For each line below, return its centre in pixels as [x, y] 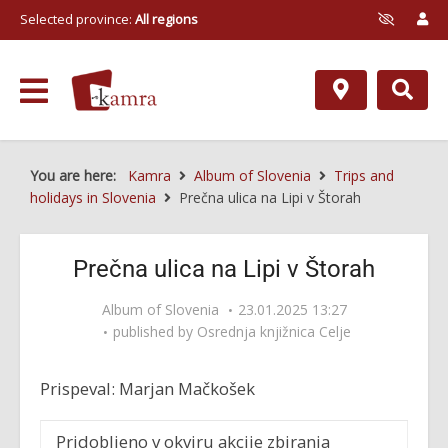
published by [154, 331]
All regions [166, 19]
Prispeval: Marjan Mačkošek [147, 388]
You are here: [77, 175]
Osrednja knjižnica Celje [273, 331]
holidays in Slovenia [93, 197]
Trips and [364, 175]
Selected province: [77, 19]
